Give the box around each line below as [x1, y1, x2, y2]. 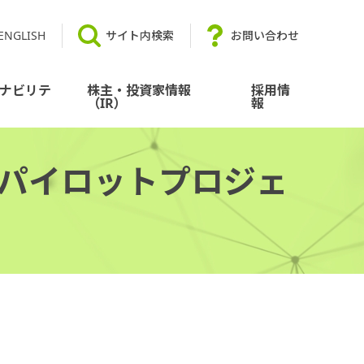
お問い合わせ [231, 28, 299, 43]
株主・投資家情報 [86, 81, 191, 99]
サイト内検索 [106, 28, 174, 43]
